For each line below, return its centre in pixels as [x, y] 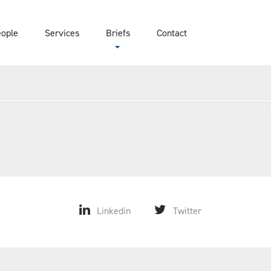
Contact [172, 33]
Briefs [118, 33]
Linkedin [114, 211]
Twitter [187, 211]
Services [62, 33]
